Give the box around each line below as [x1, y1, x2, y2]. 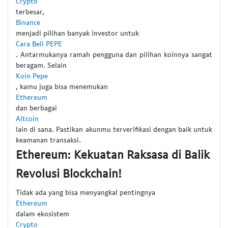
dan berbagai [16, 103, 57, 112]
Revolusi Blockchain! [16, 166, 122, 181]
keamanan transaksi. [16, 135, 81, 145]
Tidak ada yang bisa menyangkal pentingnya [16, 187, 155, 196]
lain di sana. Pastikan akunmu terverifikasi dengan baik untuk [16, 125, 212, 134]
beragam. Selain [16, 61, 67, 70]
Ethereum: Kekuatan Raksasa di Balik [16, 147, 210, 162]
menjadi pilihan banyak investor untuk [16, 28, 139, 38]
